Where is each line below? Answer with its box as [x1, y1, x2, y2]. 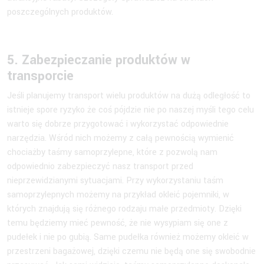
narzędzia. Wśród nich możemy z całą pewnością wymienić [7, 131, 234, 144]
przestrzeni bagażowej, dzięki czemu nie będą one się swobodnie [7, 245, 256, 258]
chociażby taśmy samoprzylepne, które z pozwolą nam [7, 146, 217, 159]
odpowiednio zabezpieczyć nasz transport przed [7, 160, 193, 173]
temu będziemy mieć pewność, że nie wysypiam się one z [7, 216, 228, 229]
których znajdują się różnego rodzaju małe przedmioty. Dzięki [7, 202, 242, 215]
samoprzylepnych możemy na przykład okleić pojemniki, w [7, 188, 229, 201]
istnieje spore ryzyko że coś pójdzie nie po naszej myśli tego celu [7, 103, 254, 116]
